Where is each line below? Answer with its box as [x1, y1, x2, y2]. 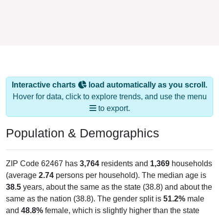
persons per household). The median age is [54, 171, 206, 179]
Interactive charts [12, 80, 78, 89]
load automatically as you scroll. [87, 80, 207, 89]
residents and [99, 159, 150, 168]
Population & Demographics [6, 126, 159, 140]
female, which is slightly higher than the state [43, 206, 199, 215]
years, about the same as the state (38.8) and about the [21, 182, 212, 191]
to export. [96, 104, 130, 112]
